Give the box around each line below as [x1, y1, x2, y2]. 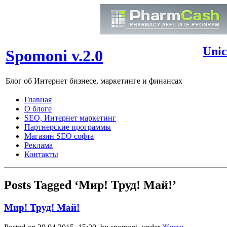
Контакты [24, 150, 58, 159]
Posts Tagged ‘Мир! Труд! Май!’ [4, 178, 176, 192]
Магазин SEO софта [24, 132, 94, 140]
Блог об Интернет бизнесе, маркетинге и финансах [6, 76, 182, 85]
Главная [24, 95, 52, 104]
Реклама [24, 141, 53, 149]
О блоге [24, 104, 52, 113]
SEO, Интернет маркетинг [24, 113, 116, 122]
